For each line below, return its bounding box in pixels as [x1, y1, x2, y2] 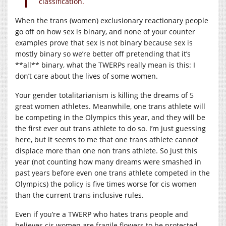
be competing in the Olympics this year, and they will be [15, 112, 205, 123]
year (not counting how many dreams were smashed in [15, 157, 201, 167]
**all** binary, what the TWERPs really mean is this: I [15, 60, 195, 70]
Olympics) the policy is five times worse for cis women [15, 179, 197, 189]
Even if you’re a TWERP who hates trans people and [15, 209, 188, 219]
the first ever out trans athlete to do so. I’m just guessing [15, 124, 206, 134]
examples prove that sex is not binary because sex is [15, 38, 193, 48]
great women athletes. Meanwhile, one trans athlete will [15, 101, 205, 111]
